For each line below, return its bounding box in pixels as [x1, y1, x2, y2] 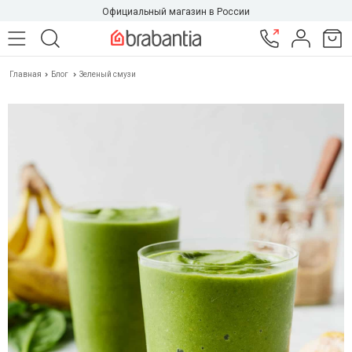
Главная [9, 70, 43, 79]
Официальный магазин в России [102, 6, 250, 17]
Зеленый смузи [79, 70, 136, 79]
